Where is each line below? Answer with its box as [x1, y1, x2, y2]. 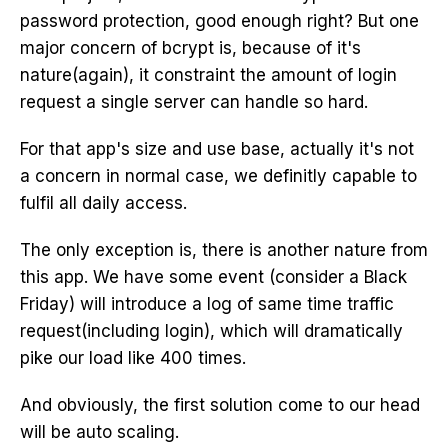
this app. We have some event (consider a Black [20, 267, 407, 287]
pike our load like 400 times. [20, 348, 246, 368]
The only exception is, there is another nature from [20, 240, 428, 260]
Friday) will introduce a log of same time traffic [20, 294, 394, 314]
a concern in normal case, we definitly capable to [20, 166, 417, 186]
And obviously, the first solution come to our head [20, 395, 420, 415]
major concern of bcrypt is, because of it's [20, 38, 361, 58]
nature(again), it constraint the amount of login [20, 65, 397, 85]
